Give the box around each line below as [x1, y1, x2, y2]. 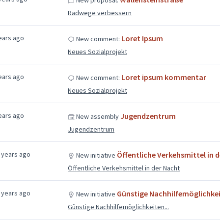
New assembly [74, 111, 120, 121]
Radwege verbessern [67, 8, 132, 17]
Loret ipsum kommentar [121, 72, 206, 82]
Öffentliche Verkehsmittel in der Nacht [67, 163, 180, 172]
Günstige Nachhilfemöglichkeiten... [67, 202, 169, 211]
